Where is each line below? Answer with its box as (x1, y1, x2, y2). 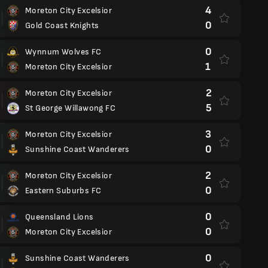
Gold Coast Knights (25, 20, 99, 31)
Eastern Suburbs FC (25, 185, 102, 196)
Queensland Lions (25, 212, 94, 222)
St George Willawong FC (25, 103, 116, 113)
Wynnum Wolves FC (25, 47, 102, 57)
